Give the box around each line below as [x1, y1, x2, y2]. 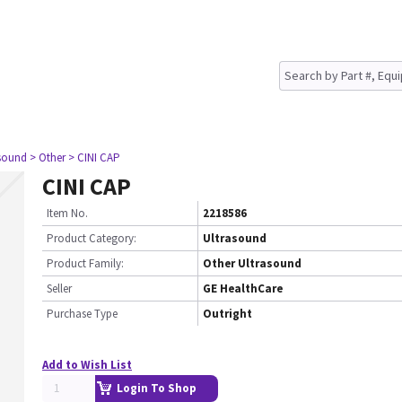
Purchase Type [47, 306, 118, 321]
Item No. [47, 205, 88, 221]
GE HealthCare [203, 281, 283, 296]
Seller [47, 281, 72, 296]
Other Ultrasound [203, 256, 301, 271]
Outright [203, 306, 252, 321]
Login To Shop [117, 380, 197, 396]
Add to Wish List [42, 357, 132, 372]
